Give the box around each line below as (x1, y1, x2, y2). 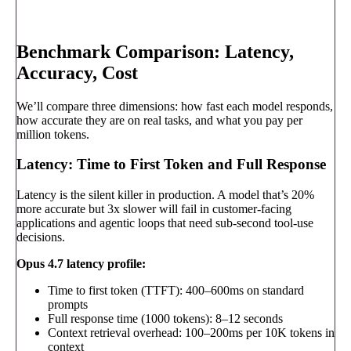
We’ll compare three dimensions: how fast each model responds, (16, 99, 333, 113)
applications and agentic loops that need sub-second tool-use (16, 215, 313, 230)
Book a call (16, 11, 76, 25)
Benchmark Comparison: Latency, (16, 41, 294, 62)
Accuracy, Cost (16, 62, 138, 83)
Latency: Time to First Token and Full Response (16, 156, 326, 173)
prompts (48, 297, 88, 311)
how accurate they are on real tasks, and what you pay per (16, 113, 302, 127)
